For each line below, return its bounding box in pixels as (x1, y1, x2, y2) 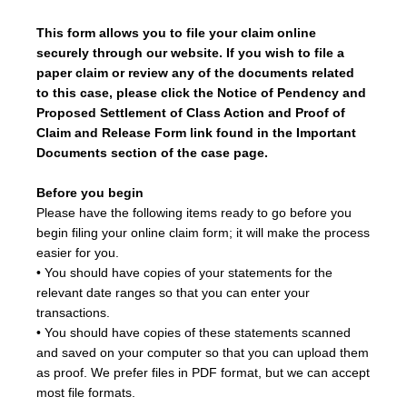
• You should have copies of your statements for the (36, 265, 333, 280)
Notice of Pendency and (217, 85, 366, 100)
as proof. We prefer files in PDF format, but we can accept (36, 365, 370, 380)
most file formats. (36, 385, 135, 400)
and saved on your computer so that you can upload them (36, 345, 369, 360)
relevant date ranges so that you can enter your (36, 285, 310, 300)
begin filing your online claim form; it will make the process (36, 225, 370, 240)
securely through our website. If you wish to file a (36, 45, 344, 60)
